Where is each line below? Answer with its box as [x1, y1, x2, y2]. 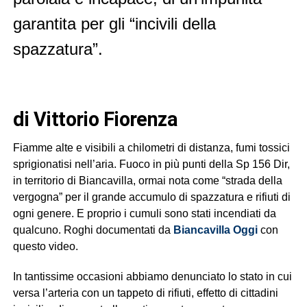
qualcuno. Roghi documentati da [12, 224, 173, 236]
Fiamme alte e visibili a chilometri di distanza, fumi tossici [12, 142, 290, 153]
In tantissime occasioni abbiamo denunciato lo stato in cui [12, 271, 292, 282]
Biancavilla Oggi [173, 224, 258, 236]
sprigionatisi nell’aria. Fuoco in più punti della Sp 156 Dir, [12, 158, 290, 170]
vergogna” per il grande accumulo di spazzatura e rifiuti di [12, 191, 291, 203]
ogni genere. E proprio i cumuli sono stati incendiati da [12, 208, 276, 219]
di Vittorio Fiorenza [12, 108, 178, 131]
